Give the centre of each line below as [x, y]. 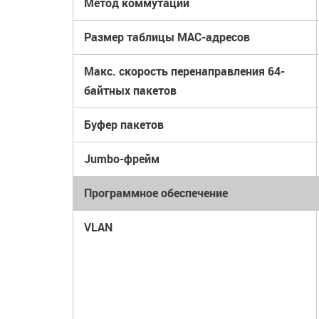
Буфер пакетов [124, 125]
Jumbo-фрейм [122, 159]
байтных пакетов [130, 90]
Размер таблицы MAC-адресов [167, 37]
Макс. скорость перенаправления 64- [184, 71]
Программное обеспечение [156, 193]
